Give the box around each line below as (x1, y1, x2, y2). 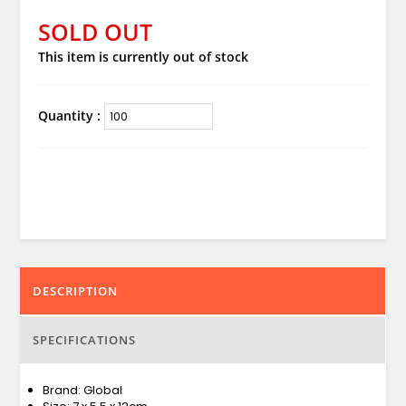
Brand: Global (42, 381, 122, 399)
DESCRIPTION (32, 282, 118, 299)
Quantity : (37, 106, 104, 124)
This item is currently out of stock (37, 47, 248, 65)
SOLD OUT (37, 15, 152, 47)
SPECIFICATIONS (32, 331, 136, 348)
